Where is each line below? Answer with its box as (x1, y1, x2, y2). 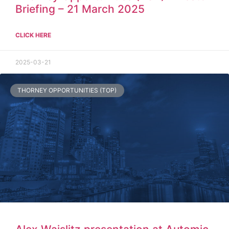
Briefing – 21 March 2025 (15, 2, 145, 15)
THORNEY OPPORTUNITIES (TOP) (17, 86, 117, 94)
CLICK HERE (15, 31, 51, 39)
